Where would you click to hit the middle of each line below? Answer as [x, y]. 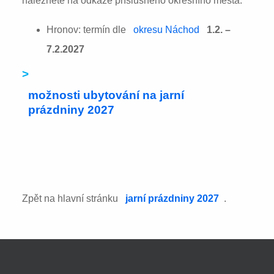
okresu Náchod [167, 29]
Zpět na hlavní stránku [72, 199]
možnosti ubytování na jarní [106, 95]
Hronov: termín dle [88, 29]
